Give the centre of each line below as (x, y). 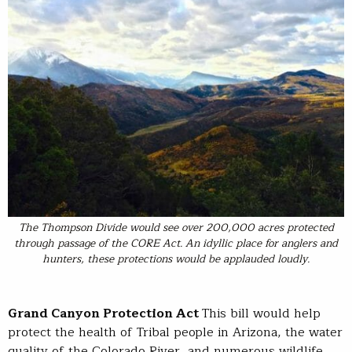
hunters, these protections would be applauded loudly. (176, 259)
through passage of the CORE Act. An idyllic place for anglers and (176, 244)
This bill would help (261, 314)
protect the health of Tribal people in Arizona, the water (175, 333)
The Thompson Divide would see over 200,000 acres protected (176, 228)
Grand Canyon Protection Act (105, 314)
